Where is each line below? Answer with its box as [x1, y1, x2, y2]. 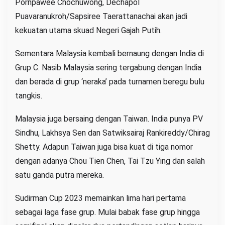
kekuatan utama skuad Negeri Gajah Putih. [15, 25, 162, 35]
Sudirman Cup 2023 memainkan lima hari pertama [15, 193, 186, 203]
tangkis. [15, 90, 42, 100]
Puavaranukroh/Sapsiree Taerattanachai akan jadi [15, 11, 187, 21]
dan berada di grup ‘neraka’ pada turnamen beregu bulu [15, 76, 204, 86]
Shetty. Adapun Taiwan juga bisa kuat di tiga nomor [15, 142, 193, 152]
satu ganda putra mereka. [15, 170, 104, 180]
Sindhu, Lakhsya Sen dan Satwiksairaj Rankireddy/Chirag [15, 128, 210, 138]
